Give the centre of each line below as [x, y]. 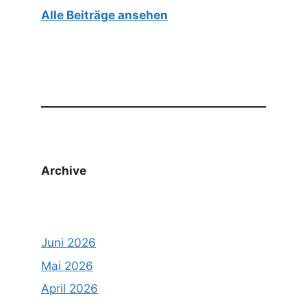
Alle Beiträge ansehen [105, 15]
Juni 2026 [69, 243]
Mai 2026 [67, 266]
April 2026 [70, 289]
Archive [64, 171]
